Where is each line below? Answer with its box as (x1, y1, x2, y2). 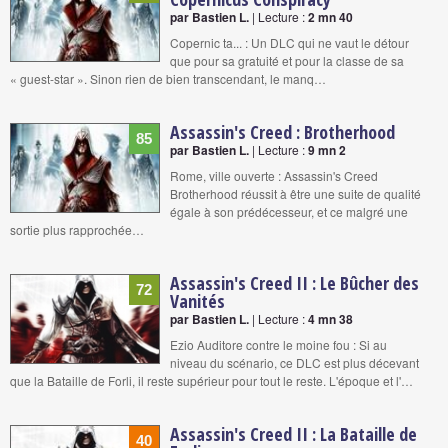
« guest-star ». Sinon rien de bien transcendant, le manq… (10, 69, 326, 87)
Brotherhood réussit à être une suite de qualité (170, 184, 421, 202)
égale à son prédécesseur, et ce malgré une (170, 202, 408, 220)
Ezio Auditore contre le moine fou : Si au (170, 335, 387, 353)
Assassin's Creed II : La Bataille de (170, 421, 417, 446)
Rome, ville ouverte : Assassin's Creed (170, 166, 378, 184)
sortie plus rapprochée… (10, 220, 144, 238)
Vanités (170, 288, 225, 313)
